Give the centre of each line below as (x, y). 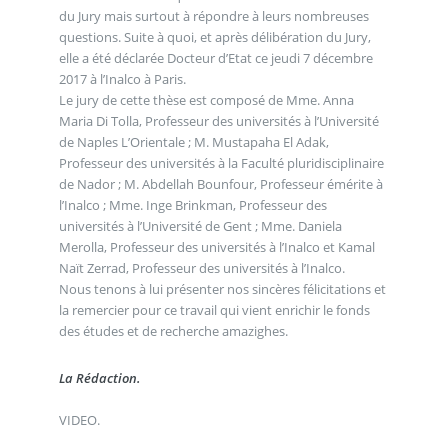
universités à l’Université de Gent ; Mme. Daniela (200, 225)
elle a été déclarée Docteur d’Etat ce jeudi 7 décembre (215, 57)
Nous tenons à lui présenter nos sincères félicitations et (222, 288)
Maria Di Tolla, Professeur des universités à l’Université (218, 120)
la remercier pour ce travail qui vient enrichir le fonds (214, 309)
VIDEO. (79, 420)
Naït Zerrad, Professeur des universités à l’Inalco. (201, 267)
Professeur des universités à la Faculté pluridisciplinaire (221, 162)
